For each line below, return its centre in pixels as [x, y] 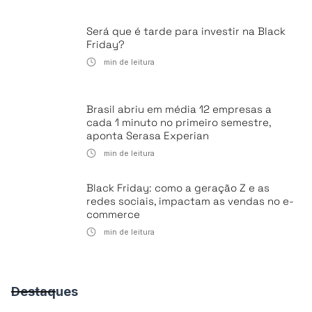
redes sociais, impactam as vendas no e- [190, 201]
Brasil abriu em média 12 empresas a [179, 109]
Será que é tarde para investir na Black [186, 31]
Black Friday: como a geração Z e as [178, 188]
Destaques [45, 291]
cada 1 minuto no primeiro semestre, [179, 122]
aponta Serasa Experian [148, 135]
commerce [113, 214]
